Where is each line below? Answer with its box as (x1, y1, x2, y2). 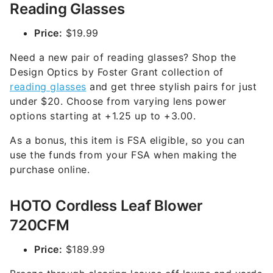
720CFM (10, 216, 69, 234)
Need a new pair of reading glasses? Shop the (10, 51, 236, 63)
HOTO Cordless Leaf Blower (10, 197, 203, 214)
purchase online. (10, 163, 90, 175)
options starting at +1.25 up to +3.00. (10, 110, 199, 122)
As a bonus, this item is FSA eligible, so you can (10, 134, 245, 146)
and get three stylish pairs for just (86, 80, 257, 93)
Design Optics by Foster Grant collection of (10, 66, 224, 78)
